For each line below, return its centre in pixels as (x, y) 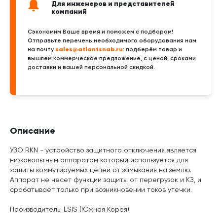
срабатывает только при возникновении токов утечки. (101, 189)
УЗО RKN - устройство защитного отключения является (103, 150)
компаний (69, 11)
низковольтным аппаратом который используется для (99, 160)
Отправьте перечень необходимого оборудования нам (112, 40)
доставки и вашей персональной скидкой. (91, 67)
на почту (41, 49)
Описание (33, 131)
